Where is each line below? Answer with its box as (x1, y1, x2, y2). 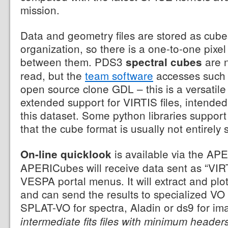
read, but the (20, 67, 85, 83)
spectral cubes (126, 54, 202, 69)
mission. (20, 2, 60, 17)
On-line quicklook (20, 146, 111, 161)
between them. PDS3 (20, 53, 126, 69)
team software (85, 67, 153, 83)
